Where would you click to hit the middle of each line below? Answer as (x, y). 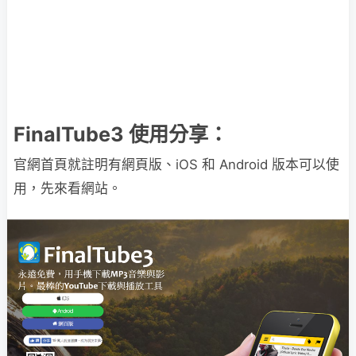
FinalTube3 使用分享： (121, 134)
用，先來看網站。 (68, 188)
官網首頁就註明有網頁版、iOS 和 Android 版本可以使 (176, 164)
